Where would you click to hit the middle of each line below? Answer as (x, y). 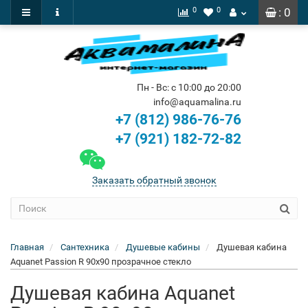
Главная (27, 247)
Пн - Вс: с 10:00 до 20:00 (189, 87)
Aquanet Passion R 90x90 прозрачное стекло (101, 262)
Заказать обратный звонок (154, 180)
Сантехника (85, 247)
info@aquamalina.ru (197, 102)
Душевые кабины (163, 247)
